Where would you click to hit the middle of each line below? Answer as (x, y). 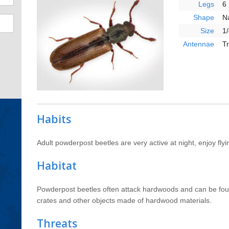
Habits (54, 119)
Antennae (199, 44)
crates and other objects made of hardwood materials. (124, 200)
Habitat (57, 165)
